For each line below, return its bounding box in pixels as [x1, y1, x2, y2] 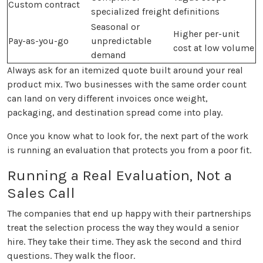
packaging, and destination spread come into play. [7, 107, 222, 119]
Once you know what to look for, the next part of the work [7, 130, 248, 142]
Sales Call [7, 184, 75, 202]
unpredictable [91, 35, 151, 47]
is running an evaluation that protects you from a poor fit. [7, 144, 251, 156]
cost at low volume [173, 42, 254, 54]
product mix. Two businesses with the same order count [7, 79, 247, 90]
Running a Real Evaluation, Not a [7, 167, 232, 184]
